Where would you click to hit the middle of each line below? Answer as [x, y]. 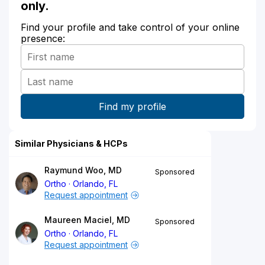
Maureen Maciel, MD [87, 219]
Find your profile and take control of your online [130, 27]
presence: [43, 38]
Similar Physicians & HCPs [71, 143]
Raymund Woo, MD [83, 170]
